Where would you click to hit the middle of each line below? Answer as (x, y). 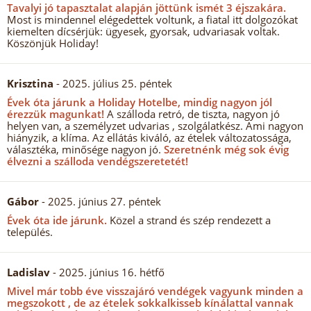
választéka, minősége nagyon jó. (84, 149)
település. (30, 232)
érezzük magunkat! (56, 114)
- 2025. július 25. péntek (113, 83)
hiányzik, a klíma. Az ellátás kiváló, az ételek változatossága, (149, 137)
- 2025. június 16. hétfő (107, 272)
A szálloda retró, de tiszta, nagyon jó (192, 114)
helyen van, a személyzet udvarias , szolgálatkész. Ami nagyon (155, 126)
